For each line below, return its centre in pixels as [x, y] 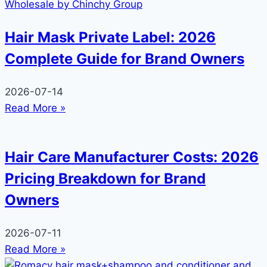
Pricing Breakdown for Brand [105, 179]
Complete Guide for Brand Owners [125, 59]
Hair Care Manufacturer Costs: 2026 [132, 157]
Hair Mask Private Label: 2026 [110, 38]
